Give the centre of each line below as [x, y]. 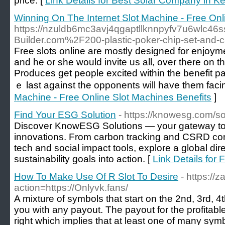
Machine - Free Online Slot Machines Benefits [113, 97]
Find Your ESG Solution [65, 115]
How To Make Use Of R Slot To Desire [96, 177]
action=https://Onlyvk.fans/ [71, 188]
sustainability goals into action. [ [83, 159]
